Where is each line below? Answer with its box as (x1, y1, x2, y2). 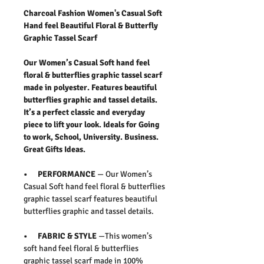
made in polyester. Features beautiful (24, 82, 157, 93)
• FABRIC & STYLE (24, 230, 97, 241)
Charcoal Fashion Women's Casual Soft (24, 8, 162, 18)
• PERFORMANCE (24, 169, 97, 179)
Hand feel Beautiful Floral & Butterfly (24, 20, 158, 31)
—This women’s (97, 230, 152, 241)
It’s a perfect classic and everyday (24, 107, 145, 117)
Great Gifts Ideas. (24, 144, 87, 154)
